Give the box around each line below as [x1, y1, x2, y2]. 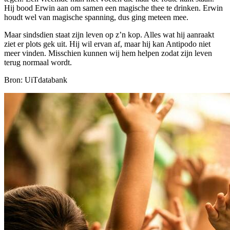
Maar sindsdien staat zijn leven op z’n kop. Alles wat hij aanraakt [4, 30, 214, 39]
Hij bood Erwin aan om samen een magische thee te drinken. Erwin [4, 3, 223, 12]
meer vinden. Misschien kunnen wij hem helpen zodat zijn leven [4, 48, 212, 57]
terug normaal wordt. [4, 57, 72, 67]
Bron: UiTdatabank [4, 75, 67, 84]
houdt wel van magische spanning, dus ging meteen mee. [4, 12, 188, 22]
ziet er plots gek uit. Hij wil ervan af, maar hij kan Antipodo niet [4, 39, 210, 48]
